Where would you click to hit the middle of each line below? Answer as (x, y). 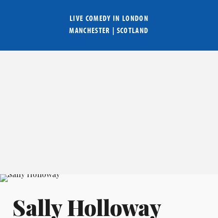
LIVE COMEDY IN (96, 18)
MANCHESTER (90, 30)
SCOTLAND (133, 30)
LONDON (135, 18)
